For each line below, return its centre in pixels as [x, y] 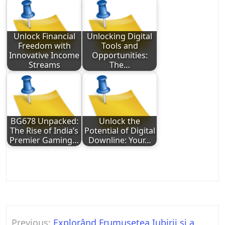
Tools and [120, 46]
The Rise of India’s [44, 131]
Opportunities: [120, 55]
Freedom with [44, 46]
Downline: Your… [120, 140]
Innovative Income [44, 55]
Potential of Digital [120, 131]
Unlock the [120, 121]
